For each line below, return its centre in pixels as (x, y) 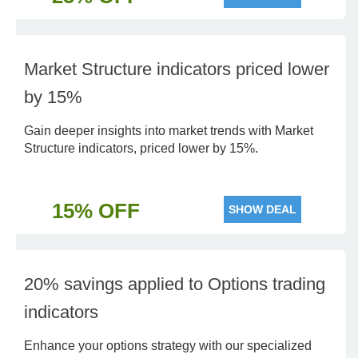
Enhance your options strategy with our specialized (168, 346)
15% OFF (95, 211)
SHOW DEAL (263, 209)
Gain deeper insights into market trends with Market (169, 131)
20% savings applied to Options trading (175, 284)
